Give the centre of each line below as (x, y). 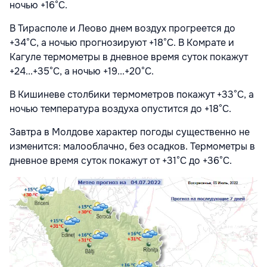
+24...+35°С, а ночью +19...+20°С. (82, 71)
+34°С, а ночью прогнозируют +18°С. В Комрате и (122, 42)
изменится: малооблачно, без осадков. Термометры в (132, 146)
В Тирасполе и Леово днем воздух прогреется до (122, 28)
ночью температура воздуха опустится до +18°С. (120, 108)
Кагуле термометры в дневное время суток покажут (129, 57)
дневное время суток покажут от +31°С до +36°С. (121, 160)
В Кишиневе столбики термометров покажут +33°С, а (132, 94)
